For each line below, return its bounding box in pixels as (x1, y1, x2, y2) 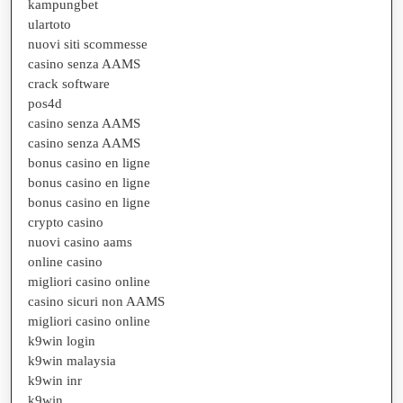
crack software (28, 76, 110, 91)
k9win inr (28, 372, 82, 388)
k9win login (28, 333, 95, 348)
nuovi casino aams (28, 234, 132, 249)
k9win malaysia (28, 353, 116, 368)
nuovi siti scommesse (28, 36, 148, 51)
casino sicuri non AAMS (28, 293, 165, 309)
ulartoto (28, 16, 71, 31)
